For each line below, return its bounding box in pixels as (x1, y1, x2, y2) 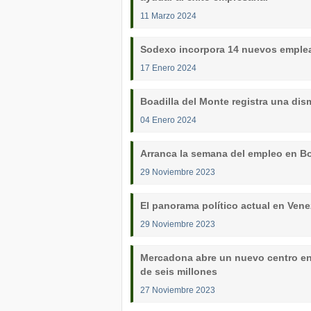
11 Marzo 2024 (140, 11, 196, 20)
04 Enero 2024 (140, 115, 196, 124)
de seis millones (140, 266, 217, 277)
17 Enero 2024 (140, 63, 196, 72)
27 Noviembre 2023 (140, 285, 215, 294)
